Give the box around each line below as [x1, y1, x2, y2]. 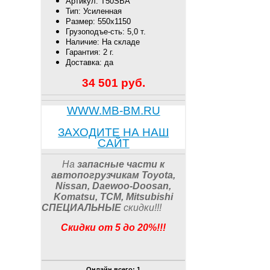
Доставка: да [66, 57, 114, 67]
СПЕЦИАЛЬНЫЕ [42, 202, 122, 213]
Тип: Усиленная [66, 6, 122, 16]
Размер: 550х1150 [66, 16, 131, 26]
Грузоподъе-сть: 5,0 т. [66, 27, 146, 36]
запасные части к [77, 159, 165, 169]
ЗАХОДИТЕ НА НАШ [58, 125, 169, 139]
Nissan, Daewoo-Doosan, [55, 180, 172, 191]
